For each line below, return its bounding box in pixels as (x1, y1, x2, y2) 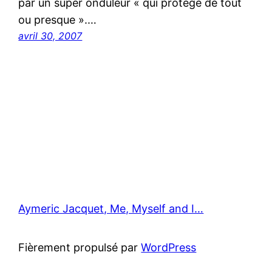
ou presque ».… (18, 13, 97, 27)
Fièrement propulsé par (18, 241, 141, 254)
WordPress (141, 241, 197, 254)
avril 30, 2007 (18, 30, 83, 42)
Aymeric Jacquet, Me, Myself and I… (18, 202, 204, 216)
